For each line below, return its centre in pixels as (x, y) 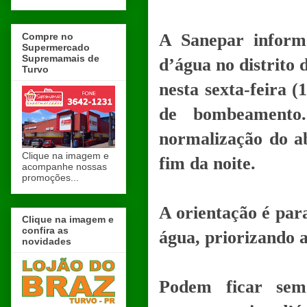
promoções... (50, 177)
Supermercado (56, 47)
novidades (47, 241)
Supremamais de (61, 58)
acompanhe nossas (64, 166)
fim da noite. (207, 164)
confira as (45, 230)
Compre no (48, 36)
